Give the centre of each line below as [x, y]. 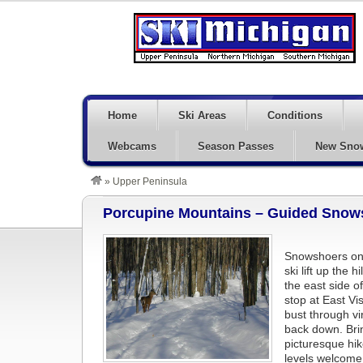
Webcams [132, 146]
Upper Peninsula [150, 181]
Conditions [295, 115]
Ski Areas [202, 115]
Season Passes [236, 146]
